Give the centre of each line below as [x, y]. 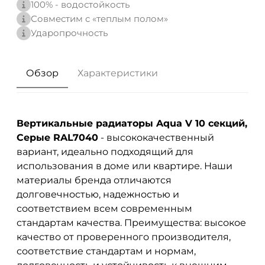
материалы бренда [65, 180]
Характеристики [118, 73]
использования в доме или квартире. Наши [125, 166]
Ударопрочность [69, 33]
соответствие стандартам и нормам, [106, 251]
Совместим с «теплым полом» [99, 19]
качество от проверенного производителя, [124, 237]
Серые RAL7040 [57, 137]
